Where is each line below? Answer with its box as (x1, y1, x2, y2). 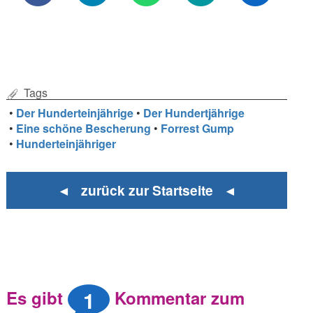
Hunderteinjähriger (16, 135, 117, 152)
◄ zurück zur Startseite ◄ (57, 180, 237, 201)
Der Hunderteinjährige (16, 104, 134, 121)
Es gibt (6, 286, 68, 310)
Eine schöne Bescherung (16, 119, 152, 136)
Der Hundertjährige (143, 104, 245, 121)
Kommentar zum (110, 286, 245, 310)
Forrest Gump (161, 119, 235, 136)
